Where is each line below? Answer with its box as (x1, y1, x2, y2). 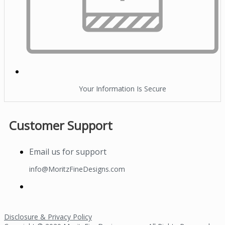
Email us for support (29, 146, 106, 157)
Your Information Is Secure (79, 84, 166, 93)
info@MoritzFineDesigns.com (29, 164, 125, 174)
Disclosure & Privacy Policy (4, 211, 92, 221)
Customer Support (9, 117, 113, 134)
